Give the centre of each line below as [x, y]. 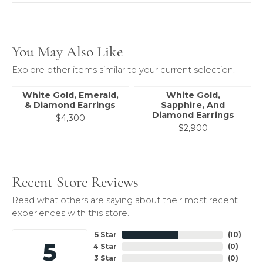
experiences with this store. [70, 213]
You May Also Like [67, 51]
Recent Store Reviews [75, 182]
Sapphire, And [193, 105]
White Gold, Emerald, [70, 95]
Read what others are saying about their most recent [125, 200]
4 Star [105, 246]
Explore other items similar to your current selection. [123, 70]
